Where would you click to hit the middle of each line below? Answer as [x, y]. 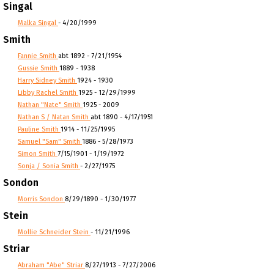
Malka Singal [38, 23]
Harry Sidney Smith [47, 80]
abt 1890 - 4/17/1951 [122, 117]
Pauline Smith [39, 129]
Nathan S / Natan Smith [54, 117]
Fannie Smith [38, 56]
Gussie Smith [39, 68]
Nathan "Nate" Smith [50, 105]
